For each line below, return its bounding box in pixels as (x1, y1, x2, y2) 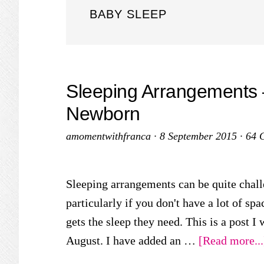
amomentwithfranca (66, 130, 151, 142)
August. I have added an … (66, 234, 199, 247)
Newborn (66, 103, 140, 124)
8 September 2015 (160, 130, 237, 142)
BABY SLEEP (90, 8, 167, 21)
